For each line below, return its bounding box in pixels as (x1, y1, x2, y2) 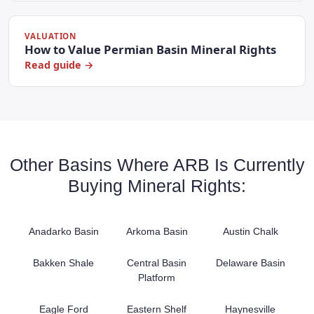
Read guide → (25, 58, 95, 72)
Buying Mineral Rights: (68, 176, 246, 196)
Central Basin (127, 257, 187, 269)
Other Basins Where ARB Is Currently (9, 155, 305, 175)
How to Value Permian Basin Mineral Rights (25, 41, 277, 58)
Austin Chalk (222, 226, 278, 238)
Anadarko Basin (28, 226, 99, 238)
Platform (138, 272, 176, 284)
